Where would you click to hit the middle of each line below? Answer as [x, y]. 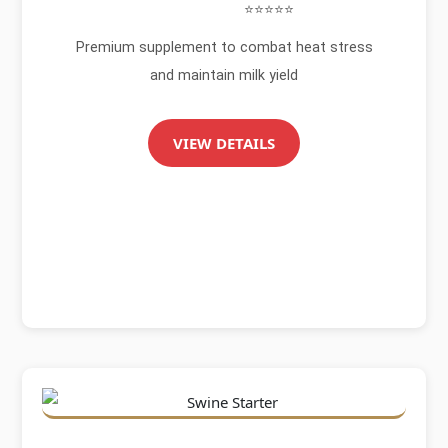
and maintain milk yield [224, 75]
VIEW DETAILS [224, 143]
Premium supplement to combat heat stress [224, 47]
